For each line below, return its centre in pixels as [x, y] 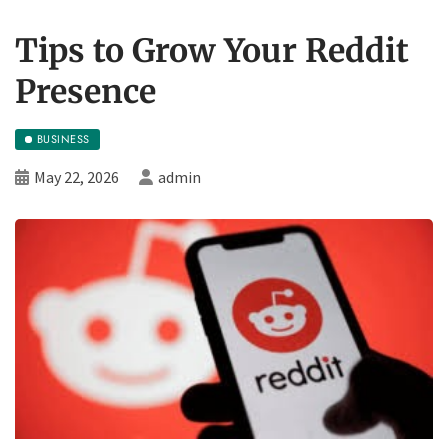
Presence [85, 91]
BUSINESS [63, 138]
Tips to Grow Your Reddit [212, 50]
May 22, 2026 [76, 176]
